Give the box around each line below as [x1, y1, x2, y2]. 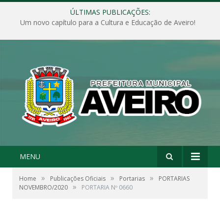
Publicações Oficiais [50, 174, 106, 183]
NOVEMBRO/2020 [19, 183, 68, 192]
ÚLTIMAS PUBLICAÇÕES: [70, 7, 150, 17]
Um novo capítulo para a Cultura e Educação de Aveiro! [20, 18, 195, 27]
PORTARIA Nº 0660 [82, 183, 133, 192]
